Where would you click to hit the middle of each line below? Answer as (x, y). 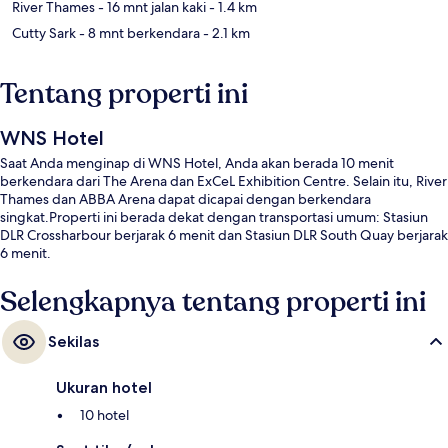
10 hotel (104, 415)
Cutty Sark (44, 33)
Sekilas (73, 342)
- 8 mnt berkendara (138, 33)
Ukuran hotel (104, 388)
